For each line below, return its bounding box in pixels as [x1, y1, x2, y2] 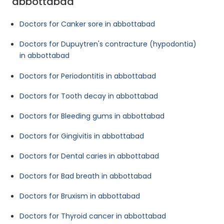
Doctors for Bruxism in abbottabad [19, 191, 140, 201]
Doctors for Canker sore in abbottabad [19, 19, 155, 29]
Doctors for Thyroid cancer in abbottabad [19, 211, 166, 221]
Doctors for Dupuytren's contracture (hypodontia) [19, 39, 196, 49]
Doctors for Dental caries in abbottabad [19, 151, 159, 161]
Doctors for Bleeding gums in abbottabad [19, 111, 164, 121]
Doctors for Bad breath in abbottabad [19, 171, 151, 181]
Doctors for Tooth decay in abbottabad [19, 91, 158, 101]
